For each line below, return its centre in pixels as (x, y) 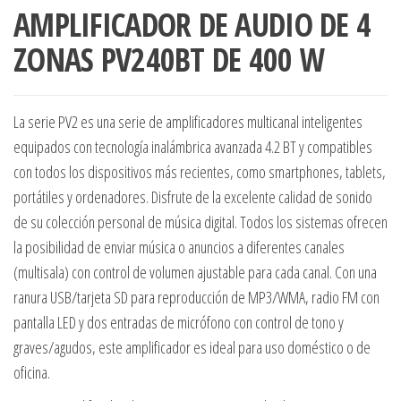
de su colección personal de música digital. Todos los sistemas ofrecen (200, 222)
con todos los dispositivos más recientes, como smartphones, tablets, (200, 172)
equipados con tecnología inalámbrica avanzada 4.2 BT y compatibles (193, 147)
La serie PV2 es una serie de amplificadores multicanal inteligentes (188, 122)
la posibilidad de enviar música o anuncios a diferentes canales (179, 247)
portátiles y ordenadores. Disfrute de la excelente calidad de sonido (193, 197)
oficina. (32, 373)
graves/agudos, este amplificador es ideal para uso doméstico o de (192, 348)
